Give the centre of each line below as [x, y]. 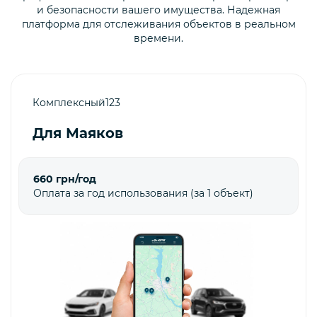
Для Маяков [78, 133]
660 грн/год [65, 179]
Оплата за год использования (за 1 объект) [143, 193]
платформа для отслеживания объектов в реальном [158, 24]
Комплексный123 [76, 102]
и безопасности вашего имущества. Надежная [158, 10]
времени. [158, 38]
